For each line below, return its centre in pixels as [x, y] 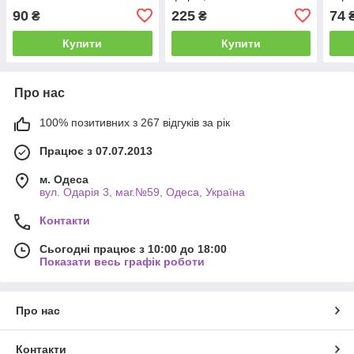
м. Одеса [64, 179]
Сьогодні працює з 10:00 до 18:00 [133, 249]
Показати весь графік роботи [122, 261]
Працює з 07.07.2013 [96, 151]
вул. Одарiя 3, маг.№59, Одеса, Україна [142, 192]
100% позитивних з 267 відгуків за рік [135, 122]
